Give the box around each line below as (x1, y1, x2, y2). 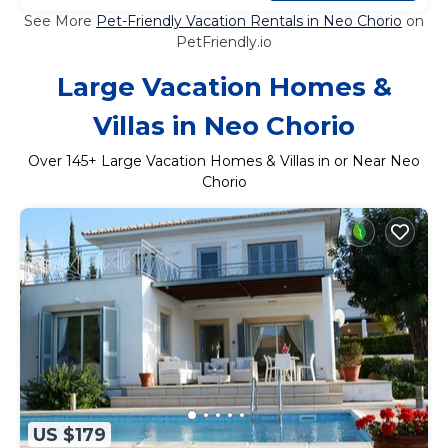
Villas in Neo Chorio (93, 109, 355, 142)
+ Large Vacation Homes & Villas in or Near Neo (88, 151, 420, 170)
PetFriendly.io (176, 32, 272, 51)
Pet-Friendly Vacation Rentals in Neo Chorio (96, 11, 402, 30)
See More (24, 11, 96, 30)
